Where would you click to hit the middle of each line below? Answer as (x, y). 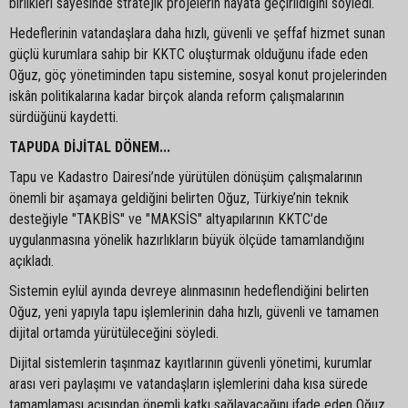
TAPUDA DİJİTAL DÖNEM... (90, 147)
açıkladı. (31, 260)
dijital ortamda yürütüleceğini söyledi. (114, 332)
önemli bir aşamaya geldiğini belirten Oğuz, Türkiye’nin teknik (179, 198)
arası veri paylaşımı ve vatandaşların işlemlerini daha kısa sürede (189, 383)
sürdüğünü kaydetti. (64, 117)
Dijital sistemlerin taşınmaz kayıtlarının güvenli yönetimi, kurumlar (191, 362)
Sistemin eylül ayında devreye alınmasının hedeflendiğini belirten (189, 291)
